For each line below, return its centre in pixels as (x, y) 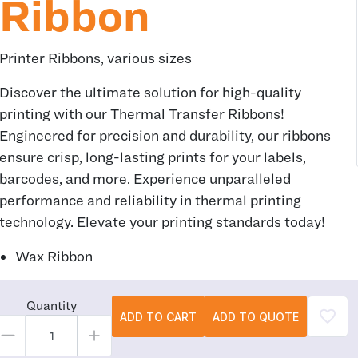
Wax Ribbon (54, 256)
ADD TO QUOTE (256, 316)
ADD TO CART (158, 316)
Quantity (52, 305)
